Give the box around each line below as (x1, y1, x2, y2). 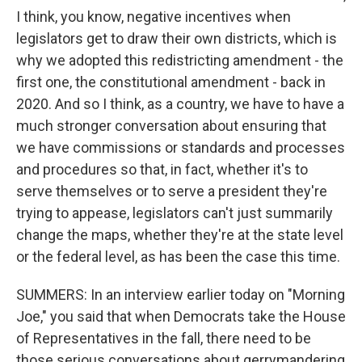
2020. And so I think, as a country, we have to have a (16, 95, 344, 112)
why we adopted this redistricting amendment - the (16, 52, 343, 69)
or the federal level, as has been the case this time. (16, 248, 340, 265)
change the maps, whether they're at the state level (16, 226, 343, 243)
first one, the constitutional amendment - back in (16, 74, 326, 90)
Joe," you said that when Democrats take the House (16, 308, 346, 325)
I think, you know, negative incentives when (16, 8, 291, 25)
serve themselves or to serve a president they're (16, 183, 327, 200)
